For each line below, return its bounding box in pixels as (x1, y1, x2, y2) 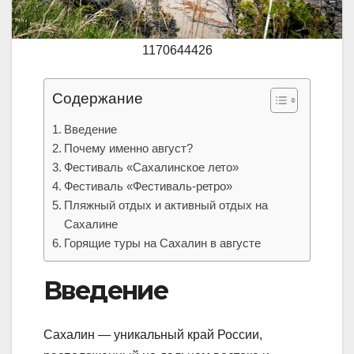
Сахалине (64, 217, 119, 232)
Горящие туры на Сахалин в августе (64, 236, 262, 250)
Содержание (52, 90, 143, 107)
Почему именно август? (64, 141, 194, 156)
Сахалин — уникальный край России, (43, 328, 262, 342)
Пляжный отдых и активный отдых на (64, 198, 269, 213)
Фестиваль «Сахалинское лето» (64, 160, 239, 175)
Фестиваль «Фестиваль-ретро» (64, 179, 233, 194)
